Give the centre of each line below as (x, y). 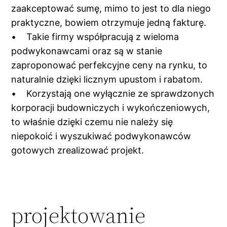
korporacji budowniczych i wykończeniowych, (111, 107)
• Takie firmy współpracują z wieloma (95, 36)
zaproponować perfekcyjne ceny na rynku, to (109, 65)
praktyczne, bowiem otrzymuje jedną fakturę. (109, 22)
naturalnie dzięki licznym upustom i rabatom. (107, 79)
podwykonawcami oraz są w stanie (87, 51)
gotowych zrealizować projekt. (78, 150)
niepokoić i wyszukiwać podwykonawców (101, 136)
